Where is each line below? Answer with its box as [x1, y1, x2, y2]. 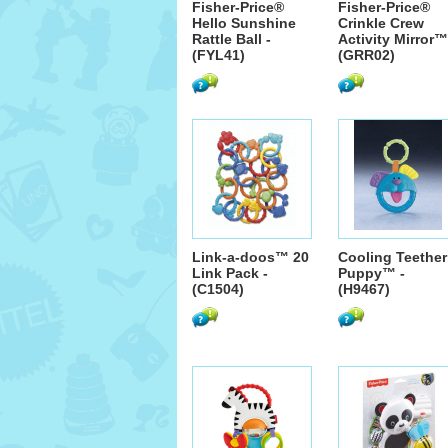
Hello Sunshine [192, 15, 296, 31]
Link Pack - [192, 265, 268, 281]
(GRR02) [338, 47, 395, 63]
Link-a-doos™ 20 [192, 249, 309, 265]
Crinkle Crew [338, 15, 424, 31]
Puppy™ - [338, 265, 405, 281]
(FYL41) [192, 47, 245, 63]
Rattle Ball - [192, 31, 271, 47]
